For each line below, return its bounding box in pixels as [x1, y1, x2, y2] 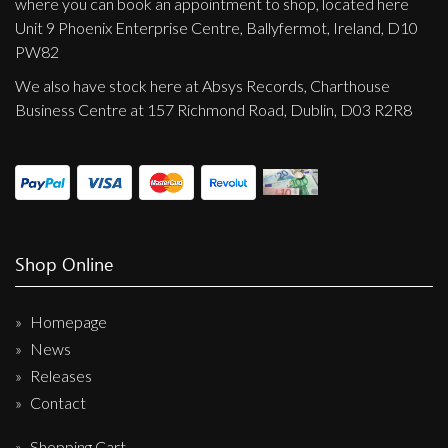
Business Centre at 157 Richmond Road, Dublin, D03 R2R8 [15, 99, 412, 119]
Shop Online [15, 251, 113, 276]
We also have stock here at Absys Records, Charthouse [15, 75, 390, 95]
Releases [30, 365, 92, 385]
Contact [30, 392, 86, 412]
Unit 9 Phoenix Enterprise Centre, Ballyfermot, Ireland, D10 [15, 17, 418, 37]
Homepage [30, 311, 107, 331]
